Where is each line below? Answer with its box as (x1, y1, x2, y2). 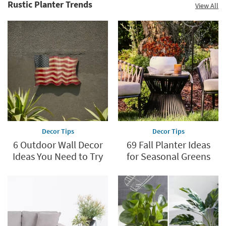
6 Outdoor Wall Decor (13, 138, 103, 151)
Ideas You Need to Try (13, 149, 103, 162)
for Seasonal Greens (126, 149, 210, 162)
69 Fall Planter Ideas (126, 138, 210, 151)
